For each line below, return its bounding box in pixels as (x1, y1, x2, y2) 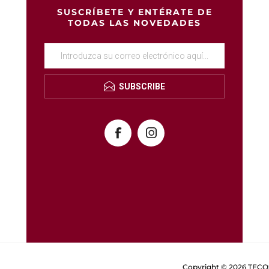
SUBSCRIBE (119, 81, 165, 91)
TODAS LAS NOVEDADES (68, 17, 201, 28)
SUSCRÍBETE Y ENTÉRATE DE (56, 6, 213, 17)
